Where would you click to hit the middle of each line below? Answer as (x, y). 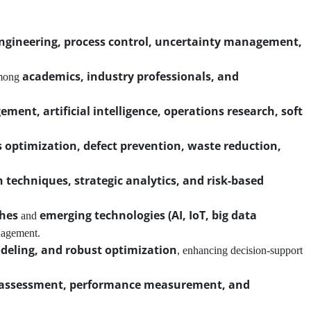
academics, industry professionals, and (131, 76)
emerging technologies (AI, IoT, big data (148, 215)
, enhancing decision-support (240, 250)
